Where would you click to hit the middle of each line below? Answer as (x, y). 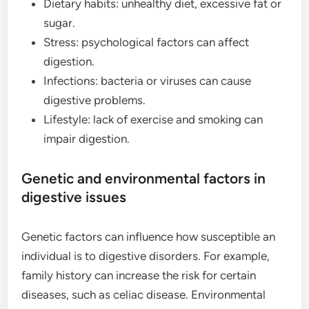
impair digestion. (87, 139)
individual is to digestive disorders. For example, (146, 256)
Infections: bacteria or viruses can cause (148, 81)
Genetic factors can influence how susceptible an (149, 237)
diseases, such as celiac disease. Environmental (144, 295)
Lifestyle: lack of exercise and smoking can (153, 119)
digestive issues (74, 197)
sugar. (60, 23)
